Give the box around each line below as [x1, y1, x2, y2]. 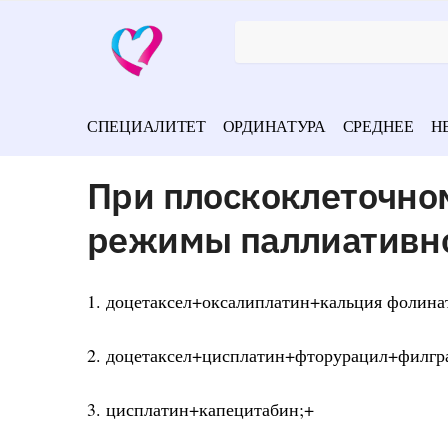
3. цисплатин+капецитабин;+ [87, 397, 314, 422]
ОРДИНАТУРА [222, 115, 326, 136]
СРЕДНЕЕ [342, 115, 414, 136]
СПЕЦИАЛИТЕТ [87, 115, 206, 136]
